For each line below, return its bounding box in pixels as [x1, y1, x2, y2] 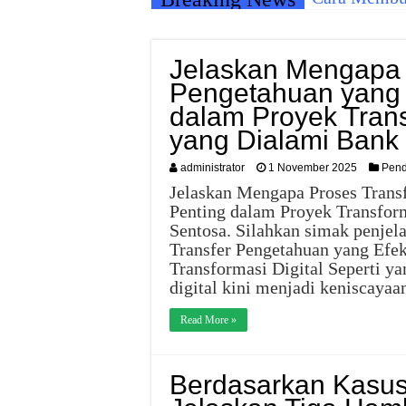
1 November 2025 [268, 161, 357, 174]
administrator [180, 161, 245, 174]
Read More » [180, 314, 237, 326]
